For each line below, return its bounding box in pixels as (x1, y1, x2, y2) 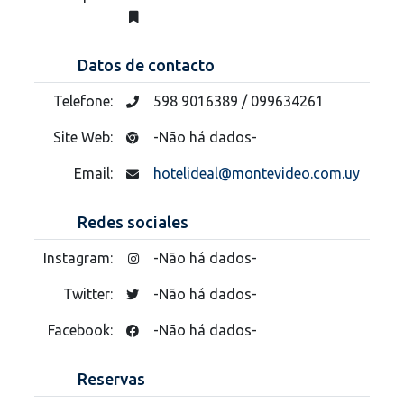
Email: (74, 164, 116, 181)
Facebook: (48, 321, 116, 338)
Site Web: (53, 128, 116, 145)
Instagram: (43, 249, 116, 266)
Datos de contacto (78, 55, 215, 74)
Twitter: (63, 285, 116, 302)
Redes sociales (78, 212, 188, 231)
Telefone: (53, 92, 116, 109)
